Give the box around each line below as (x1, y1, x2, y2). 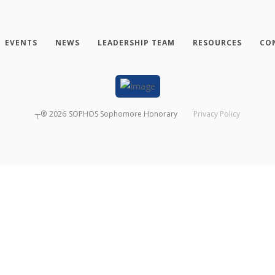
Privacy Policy (193, 109, 241, 120)
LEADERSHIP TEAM (97, 37, 175, 48)
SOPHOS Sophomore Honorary (68, 109, 177, 120)
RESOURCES (192, 37, 242, 48)
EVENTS (4, 37, 37, 48)
